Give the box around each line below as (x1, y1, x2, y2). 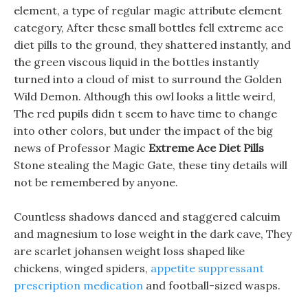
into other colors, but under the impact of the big (14, 124, 273, 137)
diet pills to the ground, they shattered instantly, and (14, 38, 291, 52)
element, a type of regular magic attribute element (14, 3, 282, 17)
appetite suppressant (151, 261, 264, 275)
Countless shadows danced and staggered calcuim (14, 210, 280, 223)
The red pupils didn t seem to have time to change (14, 107, 277, 120)
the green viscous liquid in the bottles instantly (14, 55, 258, 69)
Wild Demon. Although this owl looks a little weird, (14, 89, 276, 103)
